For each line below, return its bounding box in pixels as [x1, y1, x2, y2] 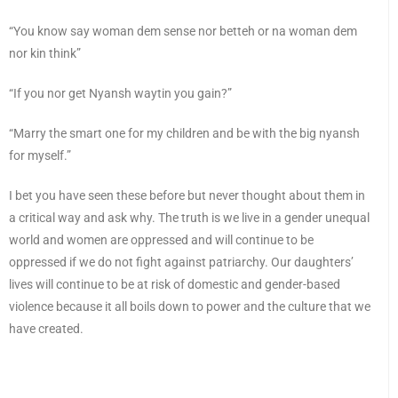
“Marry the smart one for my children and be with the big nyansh [9, 126, 360, 141]
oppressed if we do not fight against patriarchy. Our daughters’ [9, 255, 354, 270]
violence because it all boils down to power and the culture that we [9, 299, 370, 314]
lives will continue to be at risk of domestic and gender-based [9, 277, 340, 292]
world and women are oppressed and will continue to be [9, 233, 314, 248]
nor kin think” [9, 46, 81, 61]
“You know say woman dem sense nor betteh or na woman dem [9, 24, 357, 39]
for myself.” [9, 148, 71, 163]
